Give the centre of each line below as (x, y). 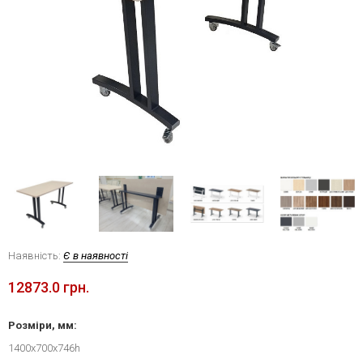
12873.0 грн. (49, 287)
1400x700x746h (44, 348)
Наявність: (34, 256)
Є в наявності (96, 256)
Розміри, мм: (43, 325)
